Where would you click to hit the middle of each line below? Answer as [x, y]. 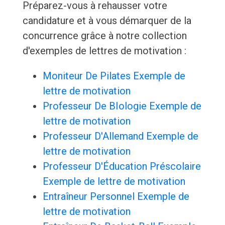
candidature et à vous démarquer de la [107, 21]
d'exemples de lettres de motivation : [104, 51]
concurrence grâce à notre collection [104, 36]
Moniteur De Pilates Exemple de [114, 76]
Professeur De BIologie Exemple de [122, 106]
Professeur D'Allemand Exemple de [120, 136]
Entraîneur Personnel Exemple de [116, 197]
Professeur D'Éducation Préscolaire [122, 166]
